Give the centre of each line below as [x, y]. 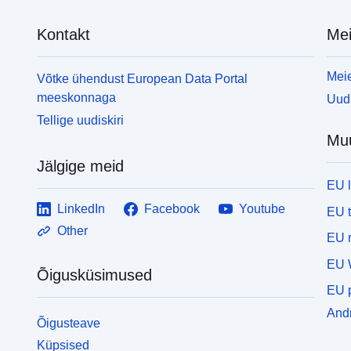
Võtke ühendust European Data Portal [143, 78]
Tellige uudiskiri [81, 120]
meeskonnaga [77, 97]
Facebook [172, 208]
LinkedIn [81, 208]
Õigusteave [69, 323]
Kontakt [64, 34]
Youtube [262, 208]
